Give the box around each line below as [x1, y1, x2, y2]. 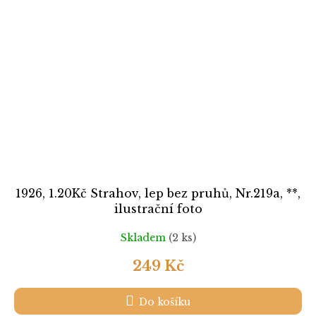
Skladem [120, 231, 169, 244]
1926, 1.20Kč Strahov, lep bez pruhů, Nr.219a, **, [16, 186, 300, 201]
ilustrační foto [114, 202, 202, 217]
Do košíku [139, 296, 190, 309]
